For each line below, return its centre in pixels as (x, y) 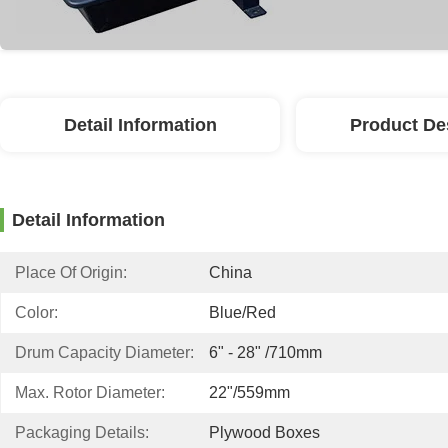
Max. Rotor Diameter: (90, 392)
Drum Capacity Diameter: (104, 352)
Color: (36, 312)
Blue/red (242, 312)
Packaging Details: (82, 432)
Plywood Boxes (264, 432)
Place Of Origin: (71, 272)
